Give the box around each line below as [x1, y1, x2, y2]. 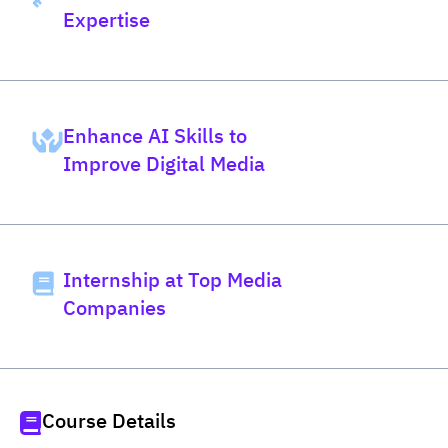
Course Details [42, 405, 176, 439]
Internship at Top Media [63, 265, 282, 299]
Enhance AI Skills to [63, 121, 247, 155]
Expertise [63, 4, 150, 38]
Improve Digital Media [63, 149, 265, 183]
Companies [63, 293, 166, 327]
